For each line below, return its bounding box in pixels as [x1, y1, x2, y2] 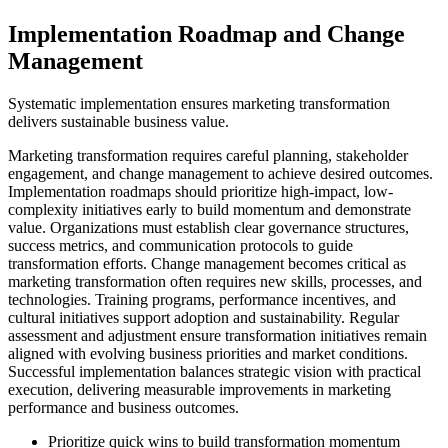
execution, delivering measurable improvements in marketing [8, 381, 391, 399]
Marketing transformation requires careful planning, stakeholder [8, 147, 408, 165]
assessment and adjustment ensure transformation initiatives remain [8, 327, 427, 345]
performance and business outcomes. [8, 399, 239, 417]
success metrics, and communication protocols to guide [8, 237, 353, 255]
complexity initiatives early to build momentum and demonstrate [8, 201, 411, 219]
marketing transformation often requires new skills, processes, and [8, 273, 422, 291]
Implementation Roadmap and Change [8, 21, 405, 48]
